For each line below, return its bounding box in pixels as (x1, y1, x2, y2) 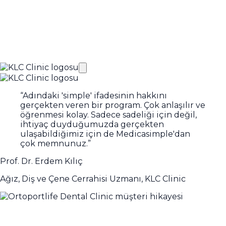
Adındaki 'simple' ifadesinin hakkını (23, 90, 167, 100)
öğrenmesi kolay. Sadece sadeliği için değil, (20, 109, 197, 120)
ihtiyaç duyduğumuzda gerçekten (20, 119, 164, 129)
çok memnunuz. (20, 138, 88, 148)
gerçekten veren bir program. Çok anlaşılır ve (20, 100, 205, 110)
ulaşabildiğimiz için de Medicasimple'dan (20, 129, 190, 139)
